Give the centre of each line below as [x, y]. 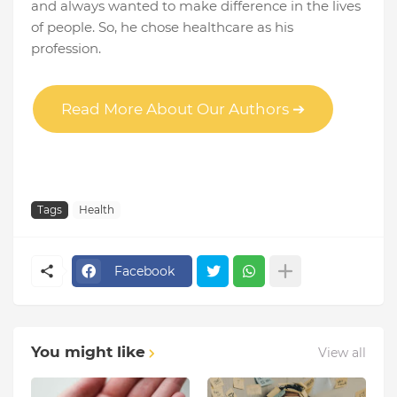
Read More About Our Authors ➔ [183, 109]
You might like [88, 352]
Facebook [144, 271]
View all [342, 352]
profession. [66, 49]
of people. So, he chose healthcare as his [162, 27]
